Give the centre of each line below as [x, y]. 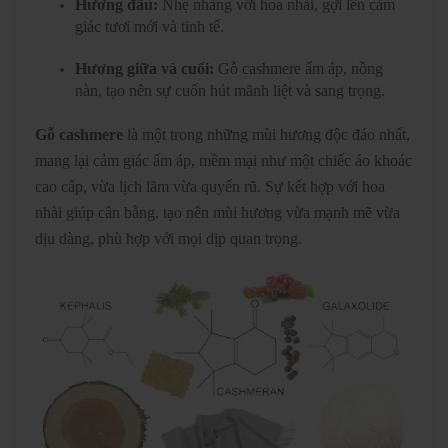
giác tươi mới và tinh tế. [149, 27]
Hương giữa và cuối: [144, 69]
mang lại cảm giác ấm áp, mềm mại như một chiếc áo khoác [223, 161]
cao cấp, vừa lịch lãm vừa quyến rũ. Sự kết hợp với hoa [210, 187]
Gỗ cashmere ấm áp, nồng [298, 69]
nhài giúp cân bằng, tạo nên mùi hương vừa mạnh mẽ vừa [217, 213]
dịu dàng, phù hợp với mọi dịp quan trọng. [168, 239]
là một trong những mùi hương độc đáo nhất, [266, 135]
